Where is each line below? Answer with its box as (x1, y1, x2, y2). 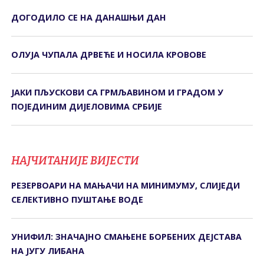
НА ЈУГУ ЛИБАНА (11, 245, 85, 257)
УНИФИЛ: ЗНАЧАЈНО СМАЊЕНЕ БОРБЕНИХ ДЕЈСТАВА (11, 231, 242, 243)
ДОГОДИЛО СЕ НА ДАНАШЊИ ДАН (11, 11, 167, 23)
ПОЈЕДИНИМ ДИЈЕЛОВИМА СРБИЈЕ (11, 100, 163, 112)
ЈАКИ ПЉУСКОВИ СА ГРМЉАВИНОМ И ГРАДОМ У (11, 86, 224, 98)
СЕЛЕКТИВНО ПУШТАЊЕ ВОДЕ (11, 193, 144, 205)
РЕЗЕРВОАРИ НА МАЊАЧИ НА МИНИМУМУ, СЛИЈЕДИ (11, 179, 240, 191)
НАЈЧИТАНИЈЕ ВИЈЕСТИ (11, 153, 140, 167)
